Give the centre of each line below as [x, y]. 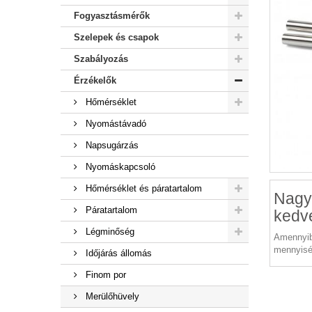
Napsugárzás [111, 145]
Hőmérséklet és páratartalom [142, 188]
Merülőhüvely [111, 296]
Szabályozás [101, 59]
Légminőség [109, 232]
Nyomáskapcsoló [119, 167]
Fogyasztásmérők [112, 16]
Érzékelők [95, 80]
